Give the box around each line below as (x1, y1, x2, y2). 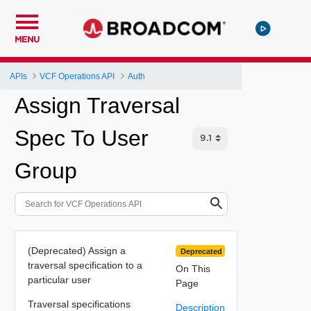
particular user (27, 274, 91, 285)
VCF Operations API (40, 71, 115, 81)
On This (175, 263, 210, 275)
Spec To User (15, 126, 149, 151)
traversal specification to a (27, 259, 142, 271)
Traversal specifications (27, 298, 131, 310)
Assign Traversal (15, 93, 180, 118)
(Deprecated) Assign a (27, 244, 126, 256)
